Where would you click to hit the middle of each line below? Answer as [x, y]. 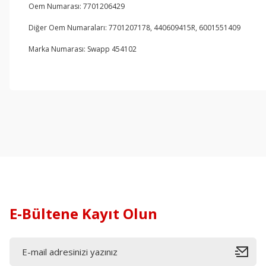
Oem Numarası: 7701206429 [77, 6]
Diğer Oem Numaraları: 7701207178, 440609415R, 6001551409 [134, 28]
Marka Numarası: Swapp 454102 [83, 49]
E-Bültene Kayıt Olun [83, 213]
